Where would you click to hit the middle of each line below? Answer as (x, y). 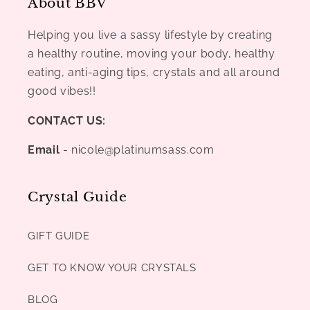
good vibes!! (62, 91)
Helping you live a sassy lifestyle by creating (150, 35)
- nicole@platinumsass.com (138, 150)
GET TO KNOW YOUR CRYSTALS (112, 267)
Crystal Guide (77, 197)
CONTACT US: (67, 120)
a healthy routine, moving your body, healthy (152, 53)
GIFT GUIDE (59, 235)
